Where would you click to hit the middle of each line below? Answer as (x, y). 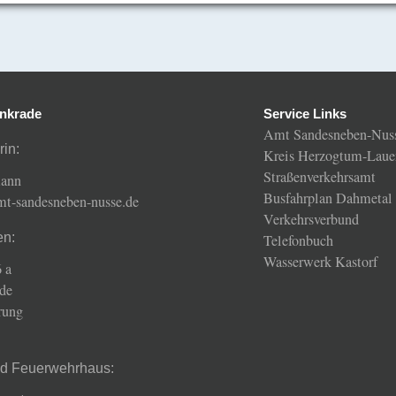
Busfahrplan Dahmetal (328, 198)
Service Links (305, 114)
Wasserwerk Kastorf (320, 261)
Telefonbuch (298, 240)
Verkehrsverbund (311, 219)
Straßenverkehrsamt (320, 176)
